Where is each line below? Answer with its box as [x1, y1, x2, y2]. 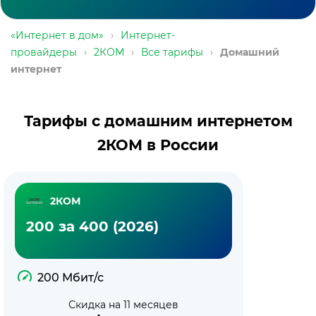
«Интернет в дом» [11, 29, 104, 42]
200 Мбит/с [37, 271, 104, 284]
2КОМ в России [97, 136, 219, 154]
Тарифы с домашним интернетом [23, 112, 293, 130]
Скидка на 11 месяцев [68, 298, 178, 311]
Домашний [220, 46, 279, 59]
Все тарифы [141, 46, 203, 59]
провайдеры [11, 46, 77, 59]
